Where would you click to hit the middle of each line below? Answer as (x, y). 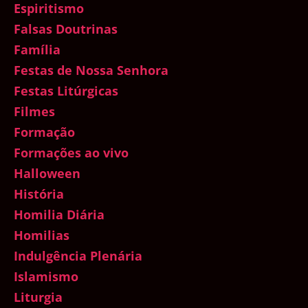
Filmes (34, 112)
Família (37, 50)
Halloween (47, 174)
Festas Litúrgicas (66, 91)
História (39, 194)
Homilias (42, 235)
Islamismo (46, 277)
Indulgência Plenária (78, 256)
